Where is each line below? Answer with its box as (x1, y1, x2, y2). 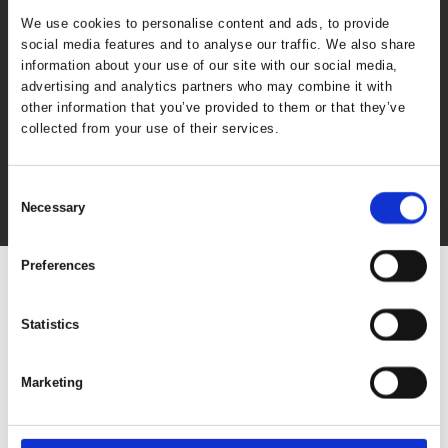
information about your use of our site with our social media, (21, 57, 398, 73)
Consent (7, 181, 56, 197)
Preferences (21, 258, 96, 274)
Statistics (21, 316, 80, 332)
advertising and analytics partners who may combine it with (21, 78, 393, 94)
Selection (7, 205, 62, 221)
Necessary (21, 200, 86, 215)
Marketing (21, 374, 84, 390)
